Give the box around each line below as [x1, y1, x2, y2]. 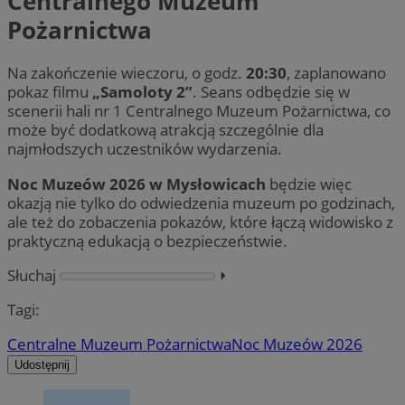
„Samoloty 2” [92, 81, 193, 103]
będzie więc [266, 173, 352, 194]
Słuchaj [7, 264, 56, 286]
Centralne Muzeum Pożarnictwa [7, 334, 231, 355]
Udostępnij [14, 358, 70, 372]
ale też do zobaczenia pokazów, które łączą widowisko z [7, 211, 393, 232]
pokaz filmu [7, 81, 92, 103]
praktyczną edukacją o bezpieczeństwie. [7, 230, 287, 251]
